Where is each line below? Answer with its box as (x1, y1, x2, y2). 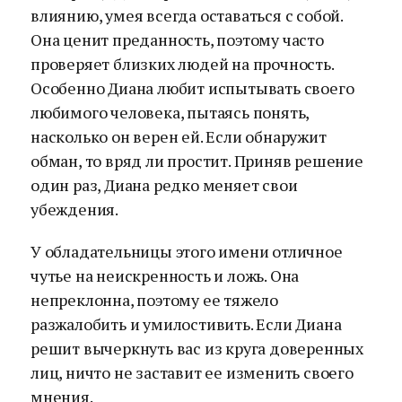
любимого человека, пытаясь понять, (31, 101, 310, 123)
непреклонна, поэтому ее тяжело (31, 289, 278, 310)
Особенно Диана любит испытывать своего (31, 77, 354, 99)
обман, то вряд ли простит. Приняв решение (31, 150, 363, 171)
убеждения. (31, 198, 118, 220)
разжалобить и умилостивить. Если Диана (31, 313, 342, 335)
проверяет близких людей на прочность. (31, 53, 334, 74)
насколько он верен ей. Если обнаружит (31, 126, 327, 147)
